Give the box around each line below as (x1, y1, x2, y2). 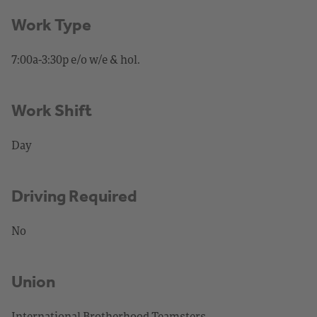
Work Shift (11, 100, 92, 120)
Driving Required (11, 185, 137, 206)
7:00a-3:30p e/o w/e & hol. (11, 51, 140, 67)
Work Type (11, 14, 91, 35)
